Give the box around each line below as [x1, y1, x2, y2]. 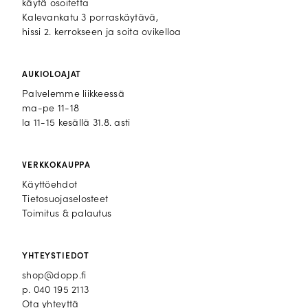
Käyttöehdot [22, 180, 78, 191]
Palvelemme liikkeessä [22, 89, 124, 100]
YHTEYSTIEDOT [22, 252, 90, 261]
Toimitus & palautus [22, 209, 112, 220]
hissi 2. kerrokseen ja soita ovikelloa [22, 27, 181, 38]
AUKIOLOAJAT [22, 71, 82, 80]
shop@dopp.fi [22, 270, 87, 281]
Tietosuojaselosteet [22, 195, 109, 206]
